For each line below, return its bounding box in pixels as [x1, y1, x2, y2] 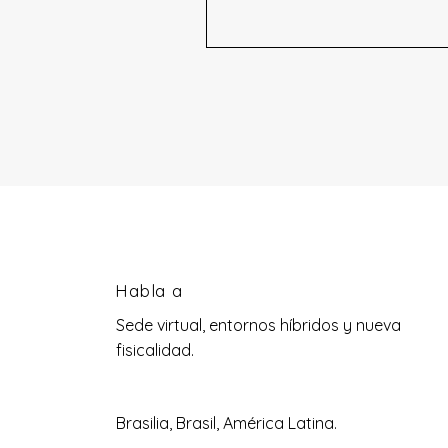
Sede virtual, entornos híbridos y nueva [116, 315, 401, 335]
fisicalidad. [116, 340, 194, 360]
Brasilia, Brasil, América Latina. [116, 413, 337, 433]
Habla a [115, 280, 183, 301]
